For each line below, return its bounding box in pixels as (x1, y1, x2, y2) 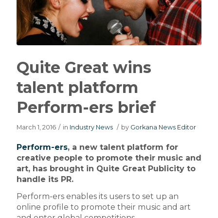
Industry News (69, 124, 113, 131)
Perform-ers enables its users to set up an (16, 192, 179, 201)
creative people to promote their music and (16, 153, 201, 163)
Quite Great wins (16, 58, 151, 77)
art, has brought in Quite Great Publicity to (16, 163, 196, 173)
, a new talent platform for (67, 142, 178, 152)
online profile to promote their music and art (16, 202, 191, 212)
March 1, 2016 (16, 124, 56, 131)
